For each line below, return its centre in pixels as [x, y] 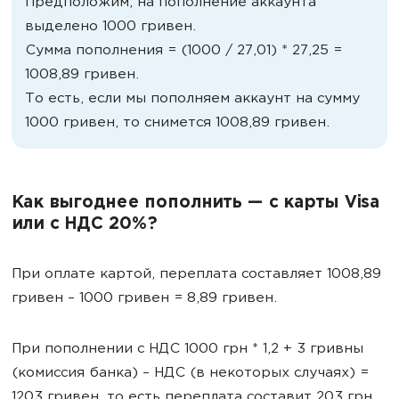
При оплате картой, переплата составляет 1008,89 [196, 274]
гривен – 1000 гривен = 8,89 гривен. [144, 298]
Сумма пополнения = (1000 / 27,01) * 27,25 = [183, 51]
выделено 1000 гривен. [110, 27]
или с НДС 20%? [84, 224]
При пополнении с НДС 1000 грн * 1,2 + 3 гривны [187, 349]
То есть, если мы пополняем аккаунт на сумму [192, 99]
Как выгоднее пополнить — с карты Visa [195, 203]
